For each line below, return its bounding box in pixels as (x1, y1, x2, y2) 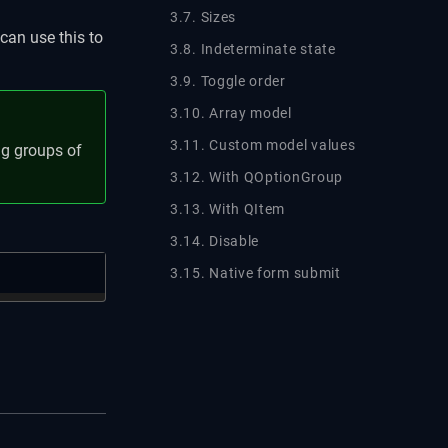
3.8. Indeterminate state (170, 40, 336, 57)
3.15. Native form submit (170, 264, 341, 281)
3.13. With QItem (170, 200, 286, 217)
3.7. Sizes (170, 8, 236, 25)
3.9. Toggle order (170, 72, 286, 89)
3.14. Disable (170, 232, 260, 249)
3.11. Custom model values (170, 136, 356, 153)
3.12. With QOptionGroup (170, 168, 344, 185)
